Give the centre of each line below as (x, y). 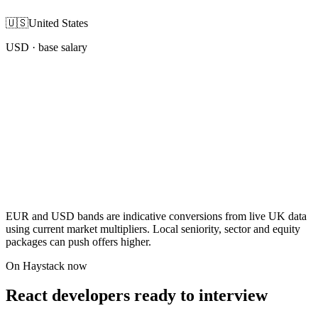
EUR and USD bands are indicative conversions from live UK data (156, 216)
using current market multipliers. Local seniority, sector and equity (153, 229)
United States (58, 23)
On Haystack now (46, 265)
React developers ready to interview (137, 296)
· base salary (58, 47)
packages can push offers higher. (78, 241)
